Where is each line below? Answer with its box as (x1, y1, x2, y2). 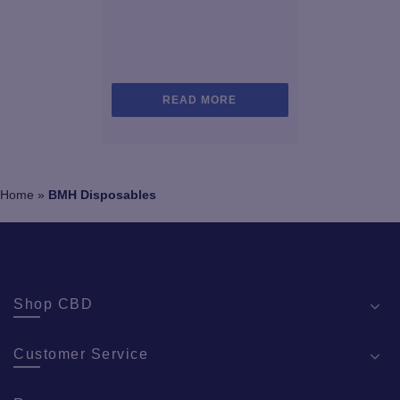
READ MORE (162, 94, 237, 106)
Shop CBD (13, 296, 93, 312)
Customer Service (13, 346, 148, 362)
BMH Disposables (48, 187, 156, 202)
